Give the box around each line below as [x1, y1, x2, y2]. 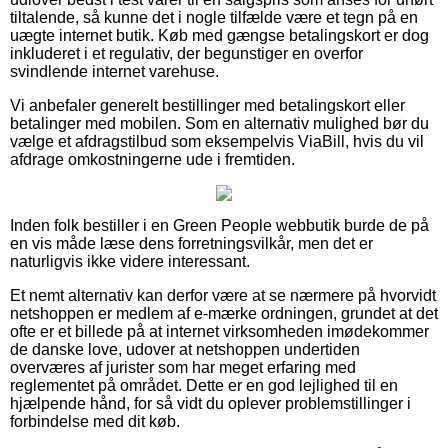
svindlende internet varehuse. [10, 62, 219, 80]
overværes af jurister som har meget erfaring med [10, 358, 356, 376]
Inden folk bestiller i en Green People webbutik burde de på [10, 216, 429, 234]
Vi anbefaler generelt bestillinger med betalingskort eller [10, 96, 405, 114]
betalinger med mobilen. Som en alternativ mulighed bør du [10, 114, 429, 132]
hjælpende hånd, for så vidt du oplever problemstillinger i [10, 394, 411, 412]
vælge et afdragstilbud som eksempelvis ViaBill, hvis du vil [10, 132, 424, 150]
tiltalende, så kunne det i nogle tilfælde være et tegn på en [10, 8, 418, 26]
